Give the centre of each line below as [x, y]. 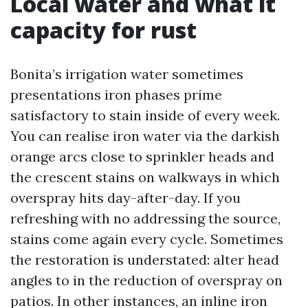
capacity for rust [103, 30]
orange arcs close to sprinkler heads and [142, 156]
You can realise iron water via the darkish [145, 136]
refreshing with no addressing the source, [145, 218]
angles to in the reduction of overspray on [146, 280]
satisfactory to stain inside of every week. [145, 115]
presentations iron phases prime [116, 95]
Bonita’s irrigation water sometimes [127, 74]
